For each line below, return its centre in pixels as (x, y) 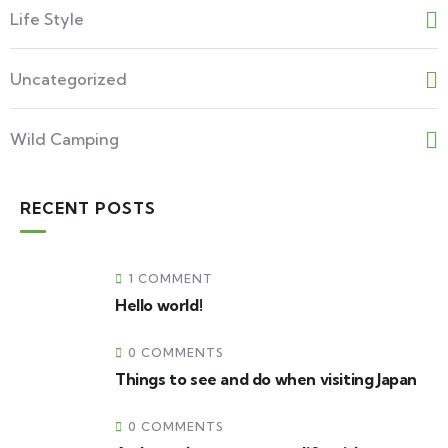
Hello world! (159, 305)
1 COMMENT (170, 278)
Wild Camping (64, 139)
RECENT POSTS (88, 208)
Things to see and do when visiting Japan (266, 379)
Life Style (47, 19)
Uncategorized (68, 79)
